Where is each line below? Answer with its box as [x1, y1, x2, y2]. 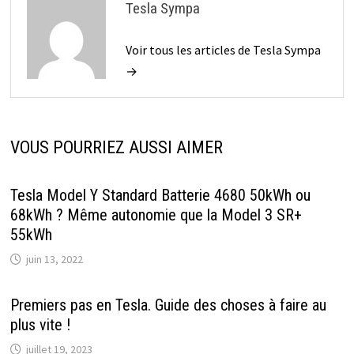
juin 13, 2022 [25, 251, 83, 266]
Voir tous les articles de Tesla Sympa [125, 41, 321, 58]
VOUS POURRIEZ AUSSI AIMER [9, 137, 223, 157]
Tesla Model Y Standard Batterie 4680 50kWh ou [9, 185, 311, 205]
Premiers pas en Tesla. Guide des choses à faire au [9, 295, 326, 314]
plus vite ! [9, 314, 70, 334]
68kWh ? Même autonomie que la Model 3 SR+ [9, 205, 302, 224]
